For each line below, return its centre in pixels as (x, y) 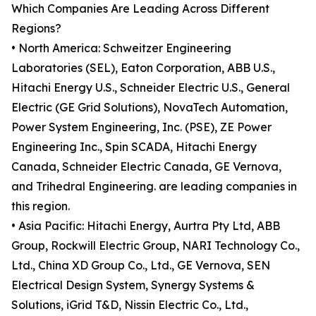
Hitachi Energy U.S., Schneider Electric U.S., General (151, 88)
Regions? (36, 29)
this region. (41, 206)
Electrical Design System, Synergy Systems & (133, 285)
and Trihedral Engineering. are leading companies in (154, 187)
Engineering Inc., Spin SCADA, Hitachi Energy (134, 147)
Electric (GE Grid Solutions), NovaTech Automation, (150, 108)
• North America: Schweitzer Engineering (121, 48)
